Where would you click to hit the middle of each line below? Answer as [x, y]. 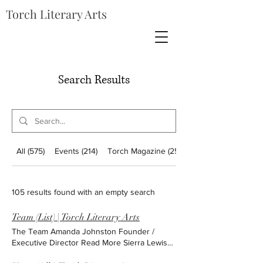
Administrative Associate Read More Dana [88, 254]
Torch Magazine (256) [146, 151]
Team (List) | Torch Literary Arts [76, 217]
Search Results [94, 80]
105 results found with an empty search [83, 192]
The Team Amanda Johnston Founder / [83, 231]
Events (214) [76, 151]
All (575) [31, 151]
